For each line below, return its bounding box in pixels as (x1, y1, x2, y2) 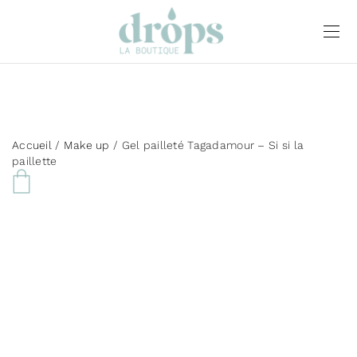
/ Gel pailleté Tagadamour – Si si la (109, 139, 304, 151)
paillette (12, 155, 57, 167)
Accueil (12, 139, 52, 151)
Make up (63, 139, 110, 151)
